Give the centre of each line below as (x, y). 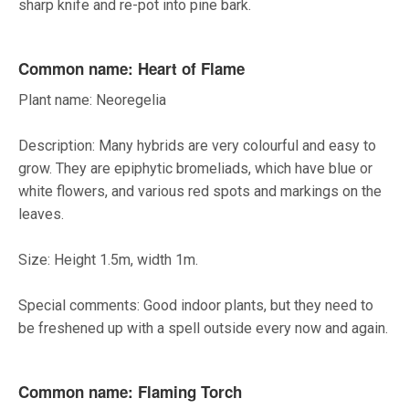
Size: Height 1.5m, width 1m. (108, 260)
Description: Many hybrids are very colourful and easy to (197, 146)
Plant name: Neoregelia (92, 100)
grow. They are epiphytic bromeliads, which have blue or (195, 169)
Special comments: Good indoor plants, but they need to (196, 306)
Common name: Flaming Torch (130, 392)
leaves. (41, 215)
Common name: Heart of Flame (134, 69)
